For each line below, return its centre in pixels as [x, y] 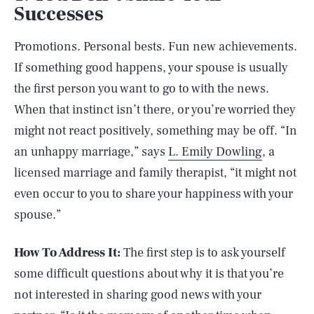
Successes [59, 14]
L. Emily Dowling [215, 152]
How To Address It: [69, 253]
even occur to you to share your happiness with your [153, 194]
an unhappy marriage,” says [91, 152]
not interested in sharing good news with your [138, 295]
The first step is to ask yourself [204, 253]
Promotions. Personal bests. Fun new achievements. [156, 47]
